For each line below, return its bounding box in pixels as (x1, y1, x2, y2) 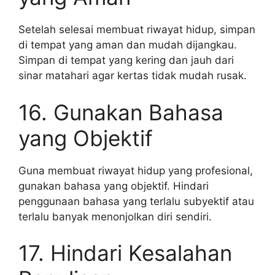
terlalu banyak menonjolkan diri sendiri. (18, 210, 212, 223)
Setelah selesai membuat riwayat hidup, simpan (18, 23, 255, 36)
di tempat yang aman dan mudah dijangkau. (18, 39, 237, 51)
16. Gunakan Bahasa (18, 99, 223, 125)
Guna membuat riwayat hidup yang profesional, (18, 164, 253, 177)
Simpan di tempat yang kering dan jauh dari (18, 54, 234, 66)
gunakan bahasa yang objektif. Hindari (18, 179, 209, 192)
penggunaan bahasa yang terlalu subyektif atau (18, 195, 254, 207)
